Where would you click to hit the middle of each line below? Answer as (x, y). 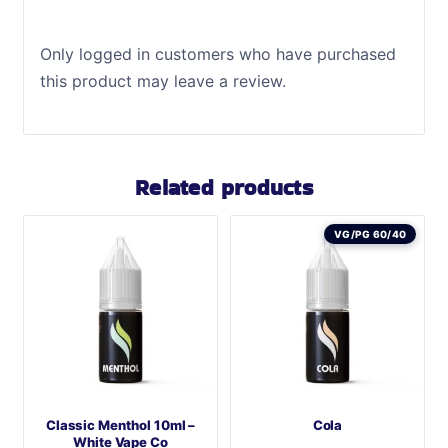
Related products (224, 186)
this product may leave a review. (162, 80)
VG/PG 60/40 (370, 233)
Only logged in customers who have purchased (217, 53)
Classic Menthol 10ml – (120, 425)
